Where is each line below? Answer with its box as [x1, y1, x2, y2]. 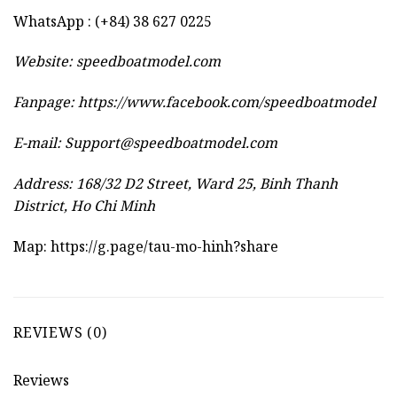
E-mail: [13, 133, 65, 153]
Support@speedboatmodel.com [65, 133, 277, 153]
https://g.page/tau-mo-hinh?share [51, 236, 278, 256]
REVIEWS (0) [13, 323, 107, 343]
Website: [13, 51, 76, 72]
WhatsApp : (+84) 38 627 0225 [13, 11, 212, 31]
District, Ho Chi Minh [13, 195, 155, 215]
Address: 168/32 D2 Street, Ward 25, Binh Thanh [13, 173, 338, 193]
